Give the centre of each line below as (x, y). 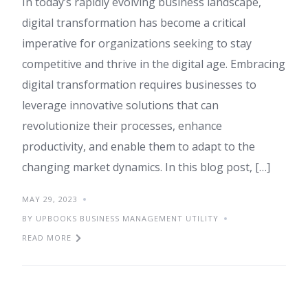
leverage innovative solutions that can (120, 106)
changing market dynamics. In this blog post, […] (146, 167)
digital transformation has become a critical (134, 23)
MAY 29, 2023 (50, 199)
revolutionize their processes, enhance (122, 126)
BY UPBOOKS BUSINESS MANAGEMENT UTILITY (120, 219)
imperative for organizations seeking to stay (137, 44)
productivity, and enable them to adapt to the (139, 147)
